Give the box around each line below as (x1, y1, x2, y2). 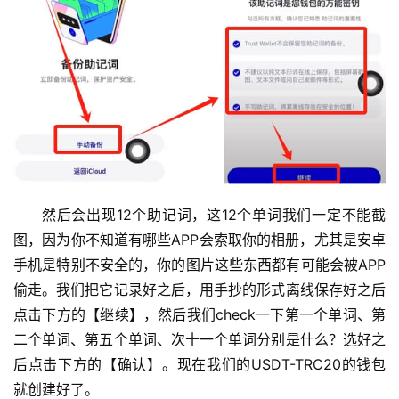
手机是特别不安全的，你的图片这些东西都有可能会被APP (13, 255, 386, 273)
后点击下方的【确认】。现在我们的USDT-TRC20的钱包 (13, 354, 386, 373)
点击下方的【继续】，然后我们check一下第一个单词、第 (13, 305, 386, 323)
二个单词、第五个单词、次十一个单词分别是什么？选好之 (13, 330, 386, 348)
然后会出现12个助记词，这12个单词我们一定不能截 (42, 205, 386, 224)
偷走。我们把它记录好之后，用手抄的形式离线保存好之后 (13, 280, 386, 298)
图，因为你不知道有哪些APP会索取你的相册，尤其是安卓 (13, 230, 386, 248)
